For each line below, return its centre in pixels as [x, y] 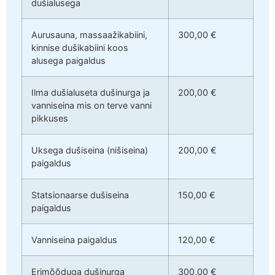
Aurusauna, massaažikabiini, [89, 34]
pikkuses [50, 118]
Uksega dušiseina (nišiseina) [90, 150]
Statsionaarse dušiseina [80, 195]
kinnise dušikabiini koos [80, 47]
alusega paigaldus [68, 60]
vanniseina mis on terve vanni [91, 105]
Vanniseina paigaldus [74, 239]
